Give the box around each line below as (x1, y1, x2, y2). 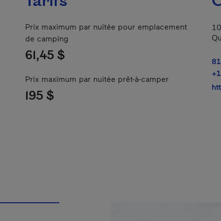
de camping (25, 34, 69, 43)
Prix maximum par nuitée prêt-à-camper (25, 74, 169, 83)
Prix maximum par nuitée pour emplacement (25, 22, 187, 31)
